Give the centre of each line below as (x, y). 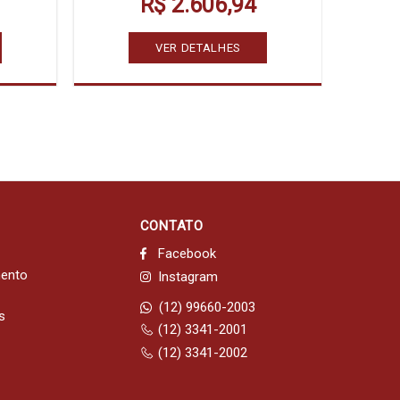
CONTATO (171, 226)
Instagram (187, 276)
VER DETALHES (198, 47)
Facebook (187, 253)
